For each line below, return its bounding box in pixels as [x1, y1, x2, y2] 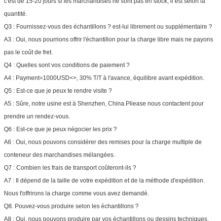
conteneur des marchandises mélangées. [4, 151, 115, 158]
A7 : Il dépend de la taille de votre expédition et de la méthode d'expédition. [4, 177, 205, 184]
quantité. [4, 10, 27, 17]
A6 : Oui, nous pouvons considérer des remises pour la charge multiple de [4, 138, 202, 146]
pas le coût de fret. [4, 48, 53, 56]
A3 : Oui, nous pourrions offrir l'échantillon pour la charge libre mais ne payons [4, 36, 213, 43]
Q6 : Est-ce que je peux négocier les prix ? [4, 125, 117, 133]
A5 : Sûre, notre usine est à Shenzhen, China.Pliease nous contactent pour [4, 100, 204, 107]
